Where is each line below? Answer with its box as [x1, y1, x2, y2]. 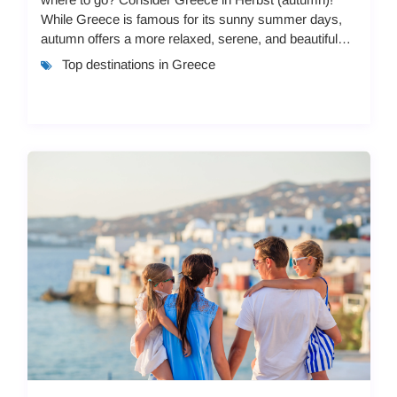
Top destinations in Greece [61, 56, 215, 72]
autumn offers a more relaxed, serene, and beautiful [40, 30, 338, 46]
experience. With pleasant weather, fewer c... [40, 50, 299, 66]
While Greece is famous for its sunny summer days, [40, 11, 342, 27]
